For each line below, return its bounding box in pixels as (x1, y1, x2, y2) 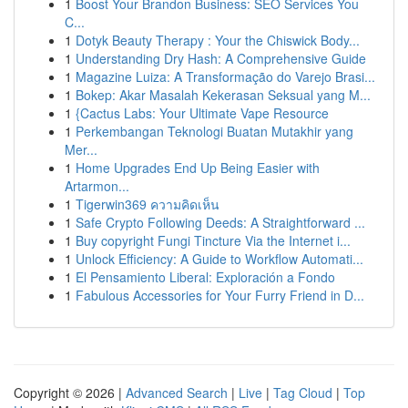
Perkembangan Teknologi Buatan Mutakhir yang (76, 122, 353, 140)
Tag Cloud (273, 383, 332, 402)
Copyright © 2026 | (14, 383, 126, 402)
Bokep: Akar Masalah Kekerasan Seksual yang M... (76, 86, 371, 104)
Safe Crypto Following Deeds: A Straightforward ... (76, 213, 365, 231)
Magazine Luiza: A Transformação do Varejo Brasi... (76, 67, 375, 86)
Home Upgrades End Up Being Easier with (76, 158, 320, 177)
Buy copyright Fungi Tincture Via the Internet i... (76, 231, 351, 250)
